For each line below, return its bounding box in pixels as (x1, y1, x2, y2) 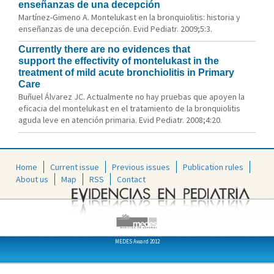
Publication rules (183, 161, 243, 172)
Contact (117, 173, 146, 185)
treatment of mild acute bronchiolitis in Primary (18, 67, 234, 78)
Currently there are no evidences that (18, 44, 190, 54)
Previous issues (112, 161, 170, 172)
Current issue (50, 161, 99, 172)
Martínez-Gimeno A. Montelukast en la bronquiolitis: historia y (18, 12, 240, 23)
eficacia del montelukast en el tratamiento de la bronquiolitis (18, 103, 240, 114)
